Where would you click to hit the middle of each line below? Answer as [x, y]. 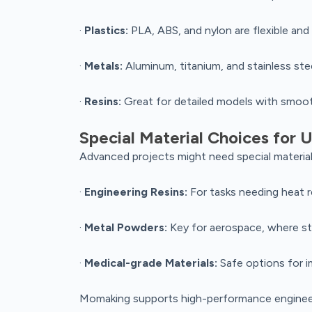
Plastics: [106, 30]
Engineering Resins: [136, 192]
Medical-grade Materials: [151, 263]
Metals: [103, 65]
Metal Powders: [126, 227]
